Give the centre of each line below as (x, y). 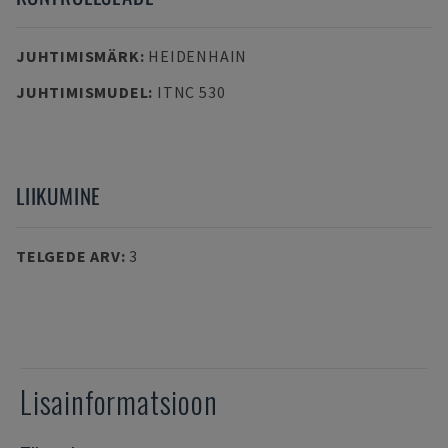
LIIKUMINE (59, 195)
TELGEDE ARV (68, 256)
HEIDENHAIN (198, 56)
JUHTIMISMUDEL (82, 92)
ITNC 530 (191, 92)
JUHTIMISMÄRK (78, 56)
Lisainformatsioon (119, 401)
